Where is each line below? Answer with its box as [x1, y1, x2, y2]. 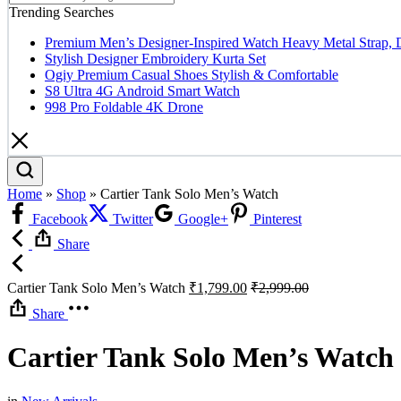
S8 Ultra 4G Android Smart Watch [45, 83, 240, 98]
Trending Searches [9, 4, 114, 20]
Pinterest [250, 211, 302, 226]
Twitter [109, 211, 153, 226]
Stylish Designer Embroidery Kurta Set [45, 51, 266, 66]
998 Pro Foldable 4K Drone [45, 99, 203, 115]
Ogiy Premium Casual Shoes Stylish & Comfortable [45, 67, 338, 82]
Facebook [29, 211, 88, 226]
